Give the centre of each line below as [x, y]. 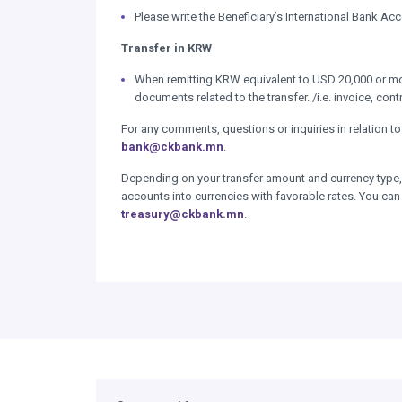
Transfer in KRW [166, 48]
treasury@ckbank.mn [183, 214]
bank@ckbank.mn [172, 147]
